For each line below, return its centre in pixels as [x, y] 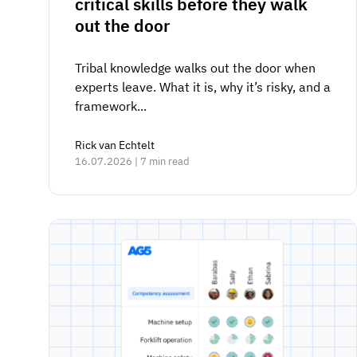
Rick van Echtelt [115, 145]
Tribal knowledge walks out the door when [195, 67]
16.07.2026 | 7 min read [132, 161]
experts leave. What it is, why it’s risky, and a [203, 86]
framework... [111, 106]
